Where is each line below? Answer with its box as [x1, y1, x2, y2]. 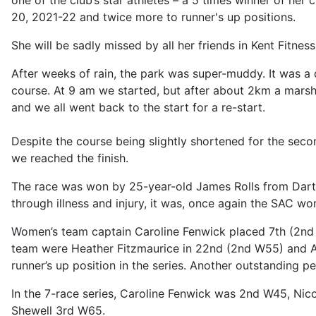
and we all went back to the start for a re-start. [11, 100, 265, 114]
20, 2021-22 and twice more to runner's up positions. [11, 10, 296, 24]
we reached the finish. [11, 151, 128, 165]
